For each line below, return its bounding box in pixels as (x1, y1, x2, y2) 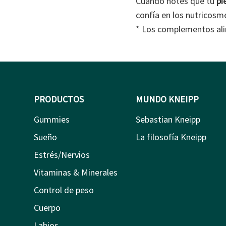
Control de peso (34, 184, 94, 196)
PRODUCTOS (34, 93, 84, 105)
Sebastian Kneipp (135, 113, 200, 125)
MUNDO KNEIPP (135, 93, 199, 105)
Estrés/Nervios (34, 148, 90, 160)
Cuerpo (34, 201, 61, 213)
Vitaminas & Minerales (34, 166, 118, 178)
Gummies (34, 113, 70, 125)
